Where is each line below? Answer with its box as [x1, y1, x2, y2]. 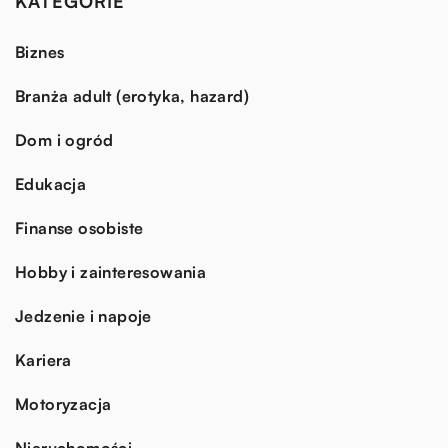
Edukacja [15, 173, 87, 194]
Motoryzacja [15, 393, 112, 414]
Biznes [15, 41, 65, 62]
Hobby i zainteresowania [15, 261, 207, 282]
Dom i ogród [15, 129, 114, 150]
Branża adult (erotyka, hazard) [15, 85, 249, 106]
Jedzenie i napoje [15, 305, 152, 326]
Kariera [15, 349, 72, 370]
